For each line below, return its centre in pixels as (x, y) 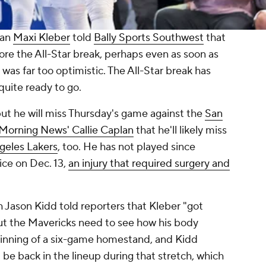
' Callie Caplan (100, 131)
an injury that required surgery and (149, 164)
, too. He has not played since (126, 147)
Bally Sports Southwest (149, 38)
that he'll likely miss (180, 131)
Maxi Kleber (42, 38)
